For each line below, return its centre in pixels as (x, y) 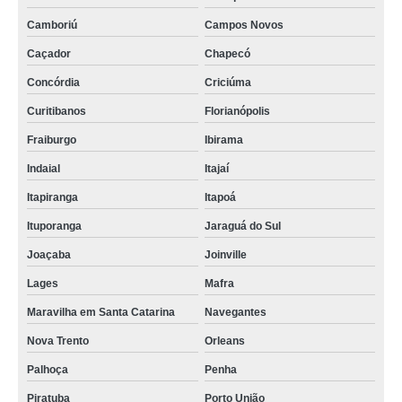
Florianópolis (237, 111)
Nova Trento (58, 341)
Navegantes (235, 312)
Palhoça (48, 370)
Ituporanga (54, 226)
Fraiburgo (52, 140)
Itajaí (216, 169)
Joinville (225, 255)
